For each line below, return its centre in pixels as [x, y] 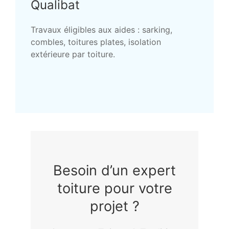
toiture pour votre [114, 188]
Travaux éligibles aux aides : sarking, [101, 29]
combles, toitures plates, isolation [96, 42]
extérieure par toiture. [73, 54]
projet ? [114, 206]
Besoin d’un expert [114, 170]
